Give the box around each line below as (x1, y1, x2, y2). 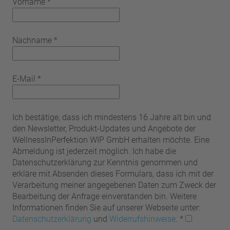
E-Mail (12, 73, 35, 84)
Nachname (12, 35, 52, 45)
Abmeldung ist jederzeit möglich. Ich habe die (12, 146, 176, 156)
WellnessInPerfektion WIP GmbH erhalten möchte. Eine (12, 135, 209, 145)
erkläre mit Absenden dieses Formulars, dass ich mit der (12, 168, 214, 179)
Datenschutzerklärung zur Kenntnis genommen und (12, 157, 198, 167)
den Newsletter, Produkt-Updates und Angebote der (12, 123, 196, 133)
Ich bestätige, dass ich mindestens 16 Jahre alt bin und (12, 112, 211, 122)
